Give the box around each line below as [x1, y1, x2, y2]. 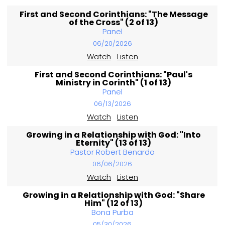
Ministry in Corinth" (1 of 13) [56, 77, 172, 89]
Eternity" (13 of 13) [76, 137, 152, 149]
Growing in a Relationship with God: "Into [26, 129, 201, 141]
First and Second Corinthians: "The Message [19, 9, 208, 21]
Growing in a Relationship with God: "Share [22, 189, 205, 201]
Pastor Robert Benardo [70, 147, 155, 158]
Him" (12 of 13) [84, 197, 143, 209]
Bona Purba [91, 207, 134, 218]
